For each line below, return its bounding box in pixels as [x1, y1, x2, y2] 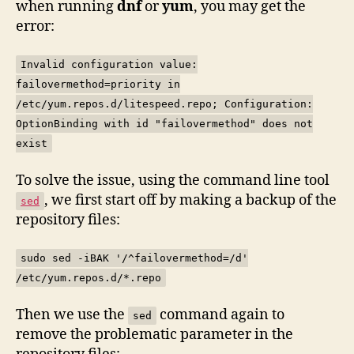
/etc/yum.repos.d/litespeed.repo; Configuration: [16, 98, 313, 110]
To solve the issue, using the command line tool [16, 171, 330, 190]
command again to [156, 305, 284, 324]
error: [16, 17, 55, 36]
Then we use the [16, 305, 128, 324]
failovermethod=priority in [16, 78, 180, 90]
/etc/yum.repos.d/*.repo [16, 272, 161, 284]
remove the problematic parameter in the [16, 325, 293, 344]
